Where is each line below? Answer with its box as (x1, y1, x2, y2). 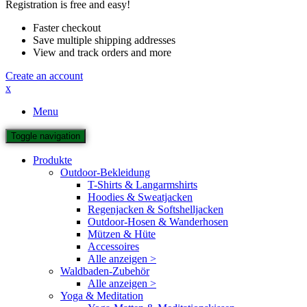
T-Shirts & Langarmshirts (88, 178, 197, 191)
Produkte (33, 153, 72, 166)
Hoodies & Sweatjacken (88, 191, 193, 203)
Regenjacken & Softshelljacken (88, 203, 223, 215)
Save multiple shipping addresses (33, 34, 175, 46)
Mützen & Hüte (88, 228, 156, 240)
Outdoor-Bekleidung (60, 166, 150, 178)
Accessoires (88, 240, 139, 252)
